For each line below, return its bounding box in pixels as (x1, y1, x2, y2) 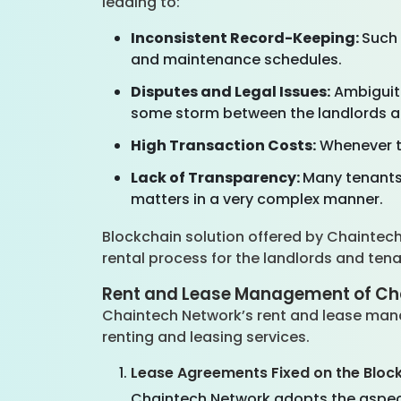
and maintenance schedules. (131, 49, 346, 70)
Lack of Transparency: (131, 167, 303, 188)
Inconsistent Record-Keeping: (131, 28, 362, 48)
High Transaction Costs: (131, 135, 316, 156)
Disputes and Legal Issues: (131, 81, 330, 102)
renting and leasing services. (102, 327, 313, 347)
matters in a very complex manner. (131, 189, 387, 209)
